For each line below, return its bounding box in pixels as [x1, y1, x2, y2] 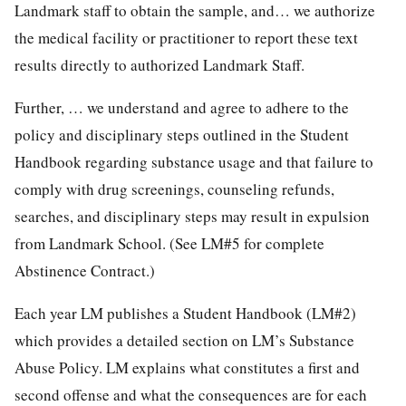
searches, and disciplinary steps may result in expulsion [14, 206, 370, 227]
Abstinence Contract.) [14, 260, 155, 282]
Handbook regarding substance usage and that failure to [14, 151, 373, 173]
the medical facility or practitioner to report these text [14, 27, 358, 49]
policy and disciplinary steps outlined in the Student [14, 124, 349, 146]
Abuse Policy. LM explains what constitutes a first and [14, 357, 360, 379]
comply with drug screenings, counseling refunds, [14, 179, 334, 200]
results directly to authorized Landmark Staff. [14, 54, 304, 76]
